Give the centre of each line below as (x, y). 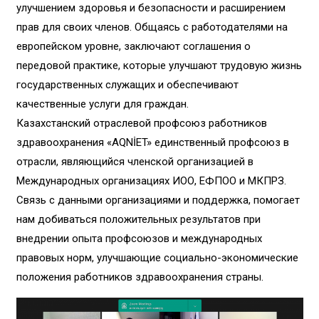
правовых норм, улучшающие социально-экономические (157, 258)
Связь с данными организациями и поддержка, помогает (158, 200)
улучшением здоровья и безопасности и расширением (151, 8)
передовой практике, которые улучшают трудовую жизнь (159, 66)
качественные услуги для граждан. (102, 104)
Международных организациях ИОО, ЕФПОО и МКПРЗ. (151, 181)
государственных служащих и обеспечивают (127, 85)
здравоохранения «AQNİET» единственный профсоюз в (152, 142)
